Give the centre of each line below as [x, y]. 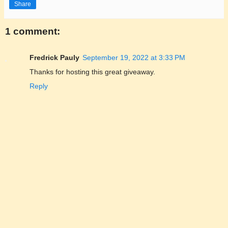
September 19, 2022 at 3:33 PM [134, 58]
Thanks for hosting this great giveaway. [92, 72]
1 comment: [33, 31]
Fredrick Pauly [54, 58]
